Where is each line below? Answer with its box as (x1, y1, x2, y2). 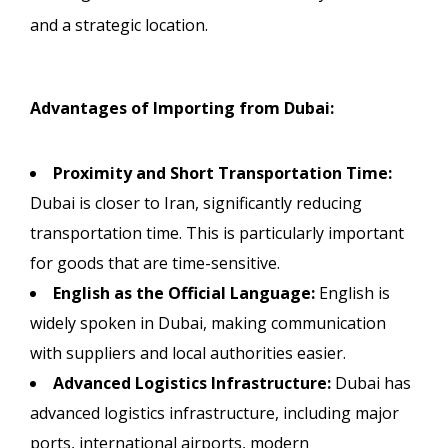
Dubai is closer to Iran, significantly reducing (30, 191, 362, 214)
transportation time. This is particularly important (30, 221, 404, 244)
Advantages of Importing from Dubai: (30, 96, 334, 119)
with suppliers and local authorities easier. (30, 341, 346, 364)
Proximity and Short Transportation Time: (53, 161, 392, 184)
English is (315, 281, 390, 304)
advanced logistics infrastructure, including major (30, 401, 399, 424)
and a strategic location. (30, 13, 208, 36)
